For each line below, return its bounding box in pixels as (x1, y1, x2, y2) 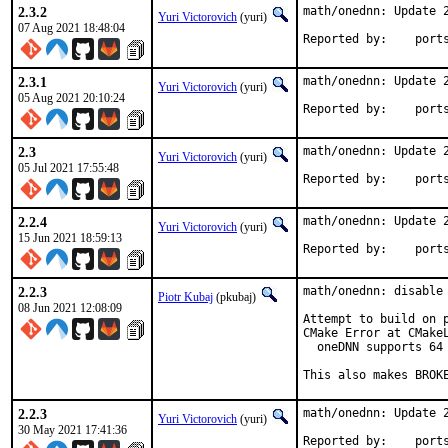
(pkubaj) (213, 290, 259, 304)
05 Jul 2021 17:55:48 (18, 161, 119, 175)
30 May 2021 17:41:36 (18, 423, 127, 437)
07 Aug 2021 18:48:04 (18, 21, 125, 35)
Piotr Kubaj (158, 290, 213, 304)
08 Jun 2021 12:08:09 (18, 301, 122, 315)
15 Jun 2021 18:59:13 (18, 231, 122, 245)
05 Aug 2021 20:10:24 (18, 91, 125, 105)
